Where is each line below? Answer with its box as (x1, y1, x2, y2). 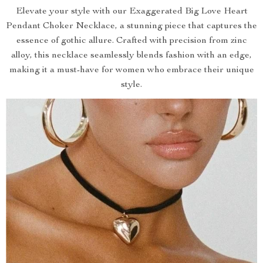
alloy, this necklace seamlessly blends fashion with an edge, (11, 51, 252, 60)
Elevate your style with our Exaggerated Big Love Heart (15, 7, 248, 16)
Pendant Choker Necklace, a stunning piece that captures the (6, 22, 257, 31)
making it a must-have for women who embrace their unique (9, 66, 254, 75)
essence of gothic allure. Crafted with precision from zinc (16, 36, 247, 46)
